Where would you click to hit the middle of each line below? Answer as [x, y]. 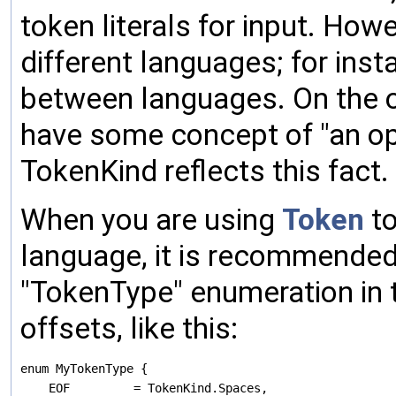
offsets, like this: [129, 329]
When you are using [151, 220]
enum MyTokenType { [84, 369]
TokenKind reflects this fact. [205, 171]
